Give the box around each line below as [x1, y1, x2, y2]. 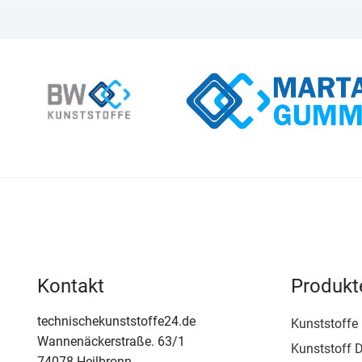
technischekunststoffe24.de [37, 313, 196, 329]
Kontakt [37, 274, 105, 297]
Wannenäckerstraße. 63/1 [37, 333, 186, 349]
